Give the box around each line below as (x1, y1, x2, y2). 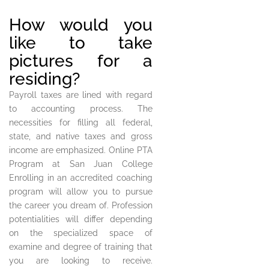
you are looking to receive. (9, 256, 153, 266)
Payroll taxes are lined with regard (9, 90, 153, 100)
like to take (9, 33, 153, 53)
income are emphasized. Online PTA (9, 145, 153, 156)
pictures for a (9, 51, 153, 71)
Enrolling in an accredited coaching (9, 173, 153, 183)
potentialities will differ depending (9, 214, 153, 225)
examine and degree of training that (9, 242, 153, 252)
